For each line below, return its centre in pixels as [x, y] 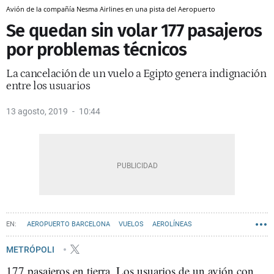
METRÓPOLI [31, 249]
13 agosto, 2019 [37, 111]
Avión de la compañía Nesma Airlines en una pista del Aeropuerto [111, 9]
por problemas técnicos [97, 50]
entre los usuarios [48, 86]
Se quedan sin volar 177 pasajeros [134, 31]
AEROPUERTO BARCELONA [68, 224]
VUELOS [131, 224]
